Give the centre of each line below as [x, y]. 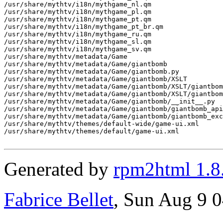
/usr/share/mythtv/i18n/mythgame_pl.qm [78, 11]
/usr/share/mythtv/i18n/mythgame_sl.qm [78, 41]
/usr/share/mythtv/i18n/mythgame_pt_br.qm [84, 26]
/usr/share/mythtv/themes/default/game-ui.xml [92, 131]
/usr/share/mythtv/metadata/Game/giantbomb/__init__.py [110, 101]
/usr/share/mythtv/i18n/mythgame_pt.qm [78, 19]
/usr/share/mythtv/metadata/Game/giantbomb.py [92, 71]
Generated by [59, 169]
